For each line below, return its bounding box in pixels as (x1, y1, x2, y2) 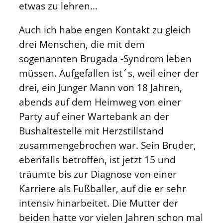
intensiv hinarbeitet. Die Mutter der (19, 196, 178, 209)
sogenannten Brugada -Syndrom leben (19, 52, 192, 65)
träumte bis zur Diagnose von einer (19, 167, 177, 180)
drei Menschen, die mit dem (19, 37, 145, 50)
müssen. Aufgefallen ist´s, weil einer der (19, 66, 199, 79)
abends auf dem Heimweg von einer (19, 95, 181, 108)
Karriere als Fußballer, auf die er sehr (19, 182, 186, 195)
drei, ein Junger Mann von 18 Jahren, (19, 81, 182, 94)
